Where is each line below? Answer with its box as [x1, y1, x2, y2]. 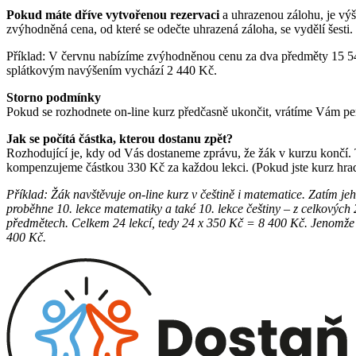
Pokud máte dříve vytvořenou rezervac [6, 8, 216, 21]
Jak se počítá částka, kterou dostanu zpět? [6, 132, 233, 145]
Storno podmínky [6, 91, 101, 104]
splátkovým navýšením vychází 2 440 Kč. [6, 64, 217, 77]
